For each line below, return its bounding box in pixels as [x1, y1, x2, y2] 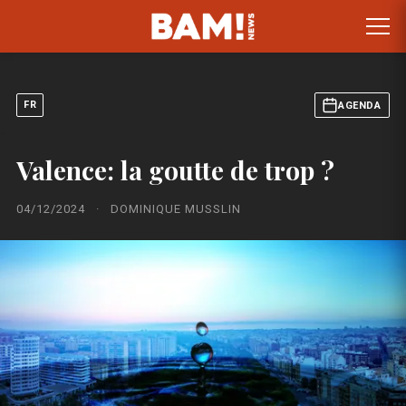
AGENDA [338, 99, 381, 111]
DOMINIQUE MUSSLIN [111, 202, 241, 216]
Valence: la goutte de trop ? [16, 153, 334, 187]
